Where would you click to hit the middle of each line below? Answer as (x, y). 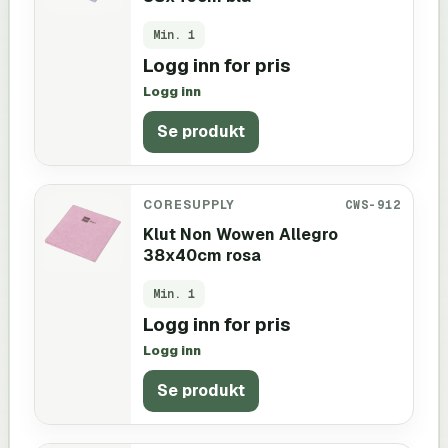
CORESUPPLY (189, 204)
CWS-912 (373, 204)
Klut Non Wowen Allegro (240, 234)
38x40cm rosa (202, 255)
